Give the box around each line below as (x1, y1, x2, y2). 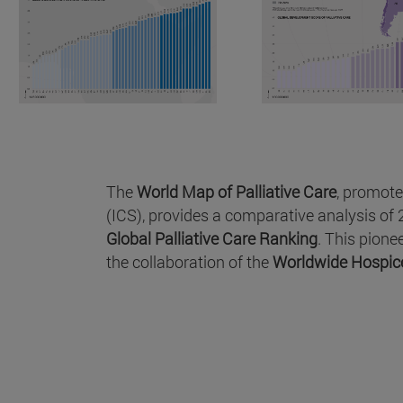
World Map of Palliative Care (137, 180, 336, 202)
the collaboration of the (106, 250, 273, 273)
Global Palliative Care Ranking (106, 227, 318, 249)
